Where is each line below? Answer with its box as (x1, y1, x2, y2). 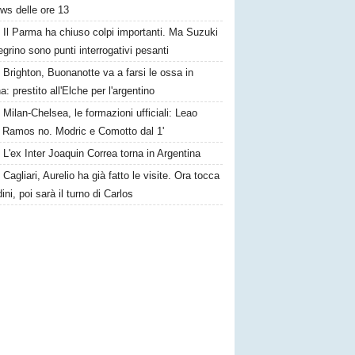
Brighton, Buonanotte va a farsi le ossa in (3, 67, 194, 78)
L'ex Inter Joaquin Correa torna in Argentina (3, 147, 201, 159)
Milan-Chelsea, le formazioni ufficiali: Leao (3, 107, 198, 119)
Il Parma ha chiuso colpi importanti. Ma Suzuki (3, 26, 219, 38)
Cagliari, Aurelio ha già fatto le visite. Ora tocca (3, 170, 220, 181)
